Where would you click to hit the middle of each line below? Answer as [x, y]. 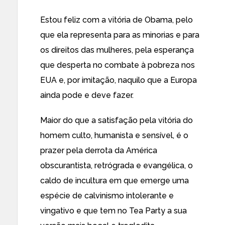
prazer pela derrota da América [99, 150]
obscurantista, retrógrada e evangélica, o [117, 165]
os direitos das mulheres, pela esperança [117, 50]
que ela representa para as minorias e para [120, 35]
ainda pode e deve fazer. [87, 95]
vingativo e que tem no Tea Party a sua [114, 211]
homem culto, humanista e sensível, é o [114, 135]
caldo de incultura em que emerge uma [115, 181]
